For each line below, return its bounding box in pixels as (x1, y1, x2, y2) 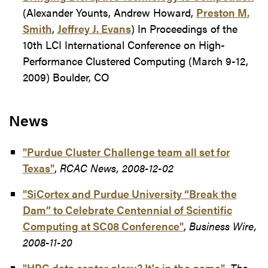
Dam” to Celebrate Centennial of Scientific (22, 202, 232, 217)
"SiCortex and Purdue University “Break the (22, 185, 237, 201)
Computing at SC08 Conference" (22, 218, 184, 233)
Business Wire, (188, 218, 257, 233)
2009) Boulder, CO (22, 69, 109, 84)
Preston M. (196, 4, 249, 20)
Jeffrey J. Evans (57, 20, 131, 36)
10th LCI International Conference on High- (22, 36, 225, 52)
